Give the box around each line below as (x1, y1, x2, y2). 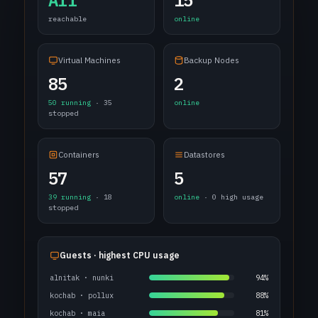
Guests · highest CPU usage (60, 250, 180, 261)
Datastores (184, 149, 225, 160)
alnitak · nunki (50, 273, 114, 283)
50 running (48, 98, 91, 107)
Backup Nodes (184, 55, 239, 65)
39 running (48, 192, 91, 202)
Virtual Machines (58, 55, 121, 65)
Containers (58, 149, 99, 160)
